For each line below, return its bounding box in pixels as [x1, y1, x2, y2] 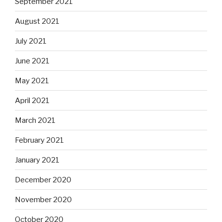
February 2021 [15, 135, 64, 145]
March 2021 [15, 115, 55, 125]
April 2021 [15, 96, 50, 105]
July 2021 [15, 36, 47, 46]
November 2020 [15, 195, 72, 204]
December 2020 [15, 175, 71, 184]
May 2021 [15, 76, 49, 85]
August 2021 [15, 16, 59, 26]
